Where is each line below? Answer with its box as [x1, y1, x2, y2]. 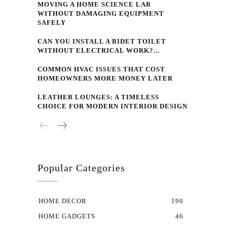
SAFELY [37, 19, 66, 27]
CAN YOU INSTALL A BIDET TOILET [37, 37, 167, 46]
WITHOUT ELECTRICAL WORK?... [37, 47, 160, 55]
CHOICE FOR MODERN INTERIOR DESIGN [37, 102, 188, 110]
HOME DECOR [39, 197, 87, 205]
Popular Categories [37, 162, 126, 174]
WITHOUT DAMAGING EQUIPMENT [37, 10, 165, 18]
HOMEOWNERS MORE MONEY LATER [37, 74, 173, 83]
